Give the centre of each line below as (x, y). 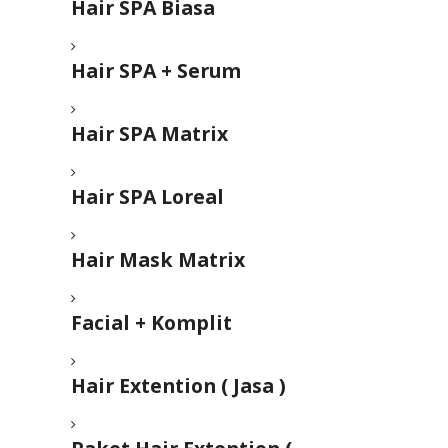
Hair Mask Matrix (158, 260)
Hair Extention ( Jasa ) (179, 386)
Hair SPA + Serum (156, 71)
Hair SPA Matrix (150, 134)
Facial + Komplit (152, 323)
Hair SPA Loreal (148, 197)
